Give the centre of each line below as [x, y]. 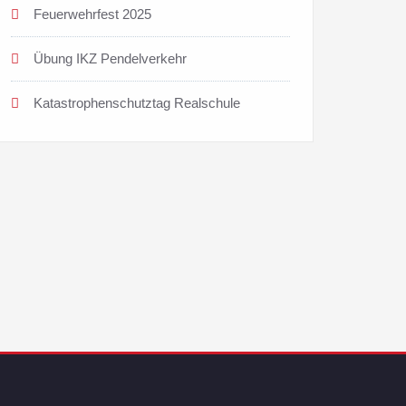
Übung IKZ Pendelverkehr [110, 58]
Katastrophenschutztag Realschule [137, 103]
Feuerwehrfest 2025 [92, 14]
